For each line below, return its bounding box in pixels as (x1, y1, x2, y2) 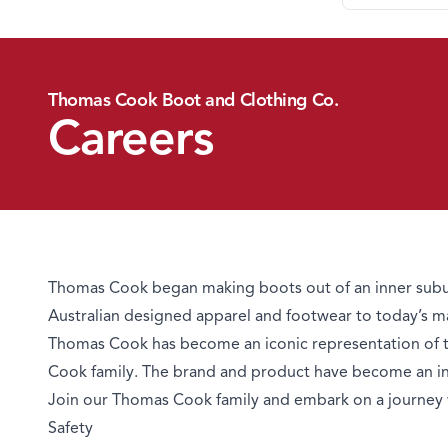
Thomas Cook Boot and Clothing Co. (48, 89, 339, 111)
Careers (48, 108, 213, 168)
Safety (48, 418, 93, 438)
